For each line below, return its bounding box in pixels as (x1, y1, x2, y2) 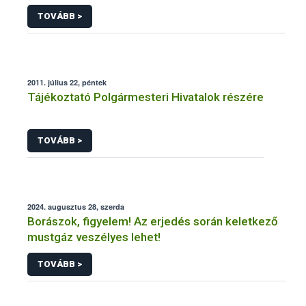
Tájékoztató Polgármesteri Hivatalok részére (27, 90, 264, 105)
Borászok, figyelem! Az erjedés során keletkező (27, 214, 278, 228)
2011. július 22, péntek (27, 77, 107, 88)
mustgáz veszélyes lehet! (27, 229, 161, 244)
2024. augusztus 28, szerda (27, 201, 124, 212)
